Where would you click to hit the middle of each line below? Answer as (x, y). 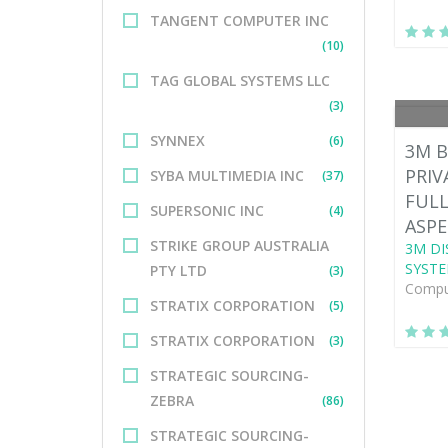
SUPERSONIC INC (207, 210)
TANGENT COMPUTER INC (239, 20)
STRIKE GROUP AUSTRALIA (239, 245)
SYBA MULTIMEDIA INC (227, 175)
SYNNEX (177, 140)
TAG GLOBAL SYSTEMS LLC (240, 80)
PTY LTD (178, 270)
